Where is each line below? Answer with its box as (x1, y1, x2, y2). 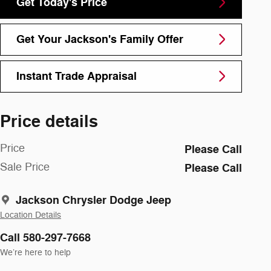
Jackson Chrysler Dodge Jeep (16, 193, 171, 208)
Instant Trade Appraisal (16, 68, 137, 83)
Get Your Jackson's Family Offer (16, 31, 183, 47)
